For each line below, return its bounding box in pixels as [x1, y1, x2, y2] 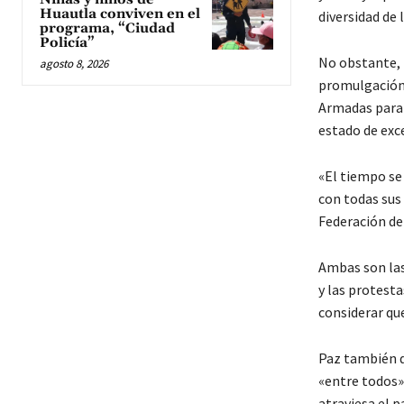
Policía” [40, 34, 95, 52]
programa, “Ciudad [40, 20, 175, 38]
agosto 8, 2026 [40, 56, 108, 72]
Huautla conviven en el [40, 5, 200, 23]
